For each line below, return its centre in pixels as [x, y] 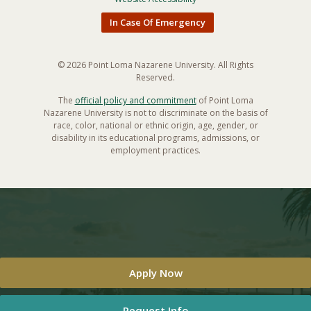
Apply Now [155, 273]
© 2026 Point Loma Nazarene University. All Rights [155, 65]
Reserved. [155, 78]
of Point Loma [225, 101]
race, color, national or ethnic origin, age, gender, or [155, 126]
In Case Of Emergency [157, 23]
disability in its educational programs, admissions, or [155, 138]
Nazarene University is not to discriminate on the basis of [155, 113]
